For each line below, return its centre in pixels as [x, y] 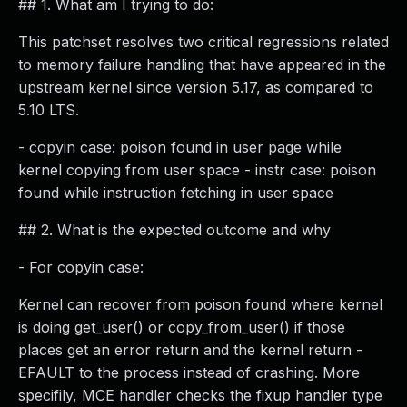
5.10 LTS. [49, 110]
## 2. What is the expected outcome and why [174, 230]
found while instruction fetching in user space [176, 193]
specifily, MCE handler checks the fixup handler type [200, 395]
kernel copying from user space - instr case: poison [197, 170]
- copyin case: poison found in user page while [180, 147]
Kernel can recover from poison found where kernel [200, 304]
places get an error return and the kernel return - [190, 350]
